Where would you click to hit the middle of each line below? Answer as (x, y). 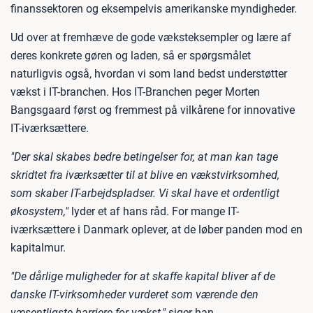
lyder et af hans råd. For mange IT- (154, 211)
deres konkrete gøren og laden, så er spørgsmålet (131, 56)
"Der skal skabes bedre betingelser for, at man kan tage (144, 157)
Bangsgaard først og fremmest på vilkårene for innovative (153, 110)
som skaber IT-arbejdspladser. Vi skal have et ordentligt (145, 193)
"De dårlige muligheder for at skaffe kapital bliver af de (143, 276)
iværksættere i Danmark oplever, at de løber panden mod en (156, 230)
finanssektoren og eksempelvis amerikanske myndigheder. (154, 9)
